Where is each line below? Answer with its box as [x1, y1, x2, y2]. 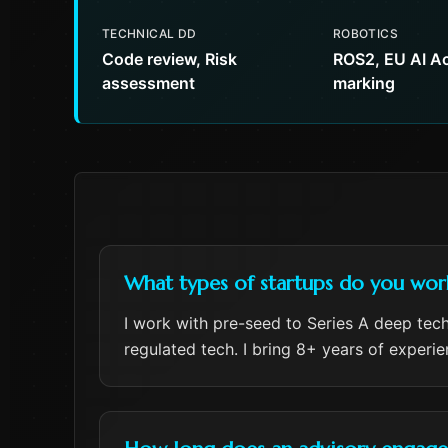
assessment [102, 73, 195, 93]
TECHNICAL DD [102, 26, 197, 41]
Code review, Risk [102, 49, 237, 69]
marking [333, 73, 395, 93]
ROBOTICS [333, 26, 398, 41]
